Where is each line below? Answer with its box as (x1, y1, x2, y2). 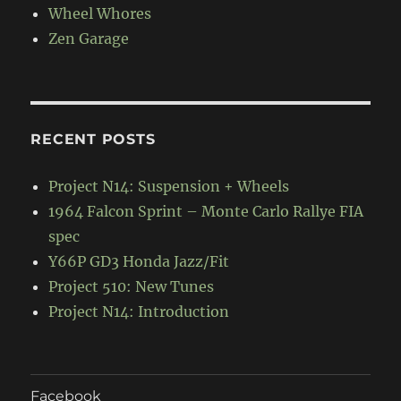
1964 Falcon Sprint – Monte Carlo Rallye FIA (48, 201, 364, 220)
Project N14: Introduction (48, 302, 230, 320)
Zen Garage (48, 29, 130, 47)
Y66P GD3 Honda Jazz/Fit (48, 252, 230, 270)
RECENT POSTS (30, 130, 156, 148)
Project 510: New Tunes (48, 277, 215, 295)
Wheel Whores (48, 4, 152, 22)
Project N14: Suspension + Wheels (48, 176, 290, 195)
